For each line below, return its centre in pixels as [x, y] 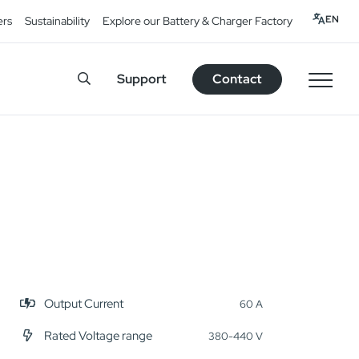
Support [142, 79]
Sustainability [57, 21]
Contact [237, 79]
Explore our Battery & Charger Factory [198, 21]
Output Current [83, 304]
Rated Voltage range [98, 336]
